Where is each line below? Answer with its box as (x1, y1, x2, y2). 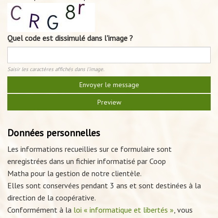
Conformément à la (7, 205, 73, 215)
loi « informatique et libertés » (73, 205, 174, 215)
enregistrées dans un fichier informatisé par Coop (7, 156, 166, 166)
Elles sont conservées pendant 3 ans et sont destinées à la (7, 181, 201, 190)
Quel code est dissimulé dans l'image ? (7, 33, 133, 43)
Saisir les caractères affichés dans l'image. (7, 66, 104, 73)
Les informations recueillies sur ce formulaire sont (7, 144, 172, 154)
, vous (174, 205, 193, 215)
